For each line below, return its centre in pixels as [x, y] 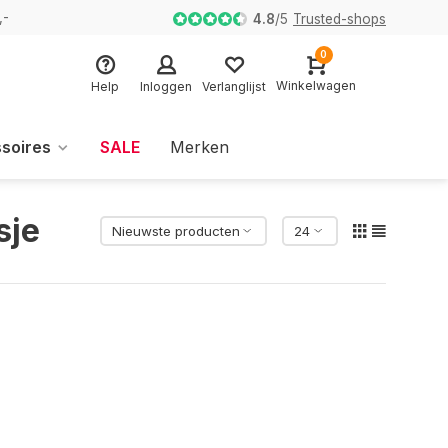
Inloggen [166, 86]
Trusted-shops [339, 18]
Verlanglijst [234, 86]
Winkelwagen [316, 85]
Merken [199, 147]
